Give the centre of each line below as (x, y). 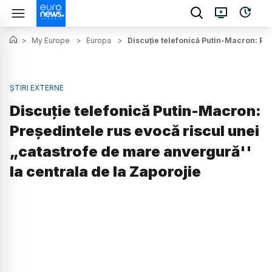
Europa (99, 40)
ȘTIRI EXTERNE (37, 88)
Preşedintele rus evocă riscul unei (134, 131)
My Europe (51, 40)
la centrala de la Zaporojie (105, 172)
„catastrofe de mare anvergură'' (131, 152)
